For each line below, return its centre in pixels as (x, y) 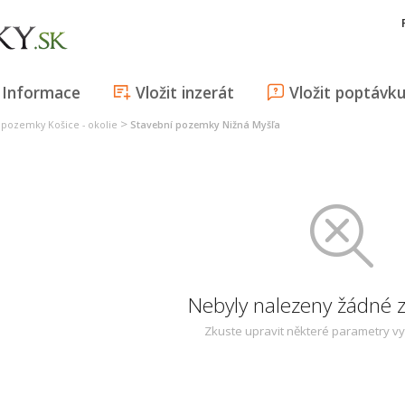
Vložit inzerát (185, 92)
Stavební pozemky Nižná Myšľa (205, 125)
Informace (41, 92)
